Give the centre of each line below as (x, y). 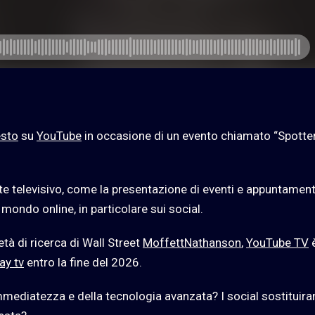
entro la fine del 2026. (83, 263)
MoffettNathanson (192, 243)
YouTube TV (277, 243)
